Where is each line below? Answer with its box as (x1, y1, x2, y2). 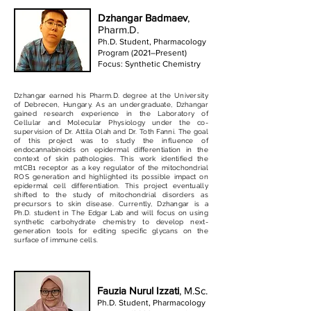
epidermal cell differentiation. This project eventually (14, 182, 208, 190)
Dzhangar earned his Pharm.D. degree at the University (14, 92, 208, 99)
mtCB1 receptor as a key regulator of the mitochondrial (14, 164, 208, 171)
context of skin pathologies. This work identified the (14, 155, 208, 162)
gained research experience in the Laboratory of (14, 110, 208, 117)
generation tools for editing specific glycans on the (14, 227, 208, 235)
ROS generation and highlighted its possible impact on (14, 173, 208, 180)
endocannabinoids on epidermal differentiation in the (14, 146, 208, 153)
